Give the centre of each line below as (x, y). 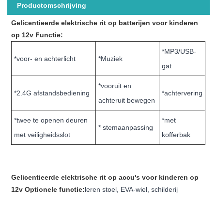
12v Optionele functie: (48, 190)
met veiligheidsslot (42, 135)
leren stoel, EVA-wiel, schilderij (132, 190)
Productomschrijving (52, 6)
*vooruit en (115, 86)
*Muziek (111, 59)
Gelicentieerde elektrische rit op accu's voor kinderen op (105, 178)
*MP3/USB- (179, 52)
